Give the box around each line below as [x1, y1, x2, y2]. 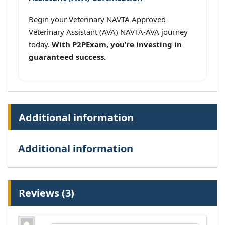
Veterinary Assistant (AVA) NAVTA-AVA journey [29, 27, 188, 37]
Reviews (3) [19, 186, 74, 200]
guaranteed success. [29, 52, 106, 62]
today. [29, 39, 52, 50]
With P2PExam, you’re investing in [52, 39, 182, 50]
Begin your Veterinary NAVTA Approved [29, 14, 166, 25]
